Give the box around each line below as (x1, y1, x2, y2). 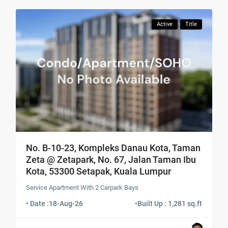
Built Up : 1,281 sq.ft (137, 199, 202, 208)
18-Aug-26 (49, 199, 83, 208)
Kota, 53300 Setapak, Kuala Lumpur (26, 165, 172, 177)
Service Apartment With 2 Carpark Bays (26, 183, 139, 191)
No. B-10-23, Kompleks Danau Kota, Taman (26, 142, 201, 153)
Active (156, 20, 173, 27)
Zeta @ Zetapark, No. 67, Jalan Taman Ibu (26, 154, 196, 165)
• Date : (26, 199, 49, 208)
